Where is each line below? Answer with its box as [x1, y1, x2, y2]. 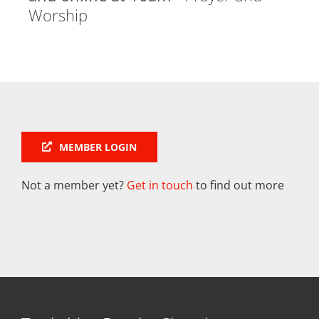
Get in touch [127, 177, 193, 193]
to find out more [193, 177, 284, 193]
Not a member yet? [21, 177, 127, 193]
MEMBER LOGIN [58, 140, 137, 154]
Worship [28, 4, 88, 26]
